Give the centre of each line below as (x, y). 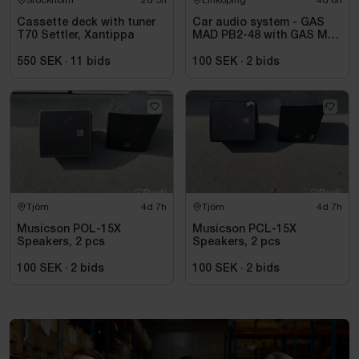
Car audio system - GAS (258, 22)
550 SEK (39, 62)
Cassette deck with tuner (86, 22)
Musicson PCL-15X (244, 229)
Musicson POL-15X (69, 229)
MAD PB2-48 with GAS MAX (267, 35)
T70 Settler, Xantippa (76, 35)
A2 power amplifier (243, 48)
